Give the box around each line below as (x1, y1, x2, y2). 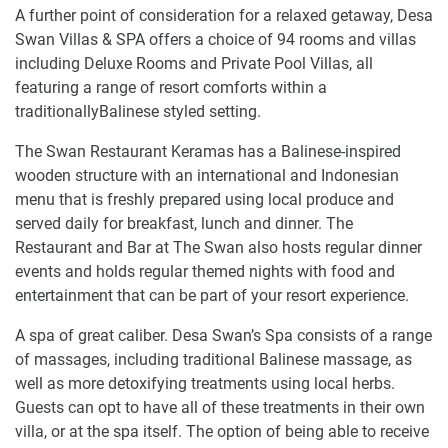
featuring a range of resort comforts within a (15, 78, 327, 97)
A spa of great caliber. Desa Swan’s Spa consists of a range (15, 326, 432, 345)
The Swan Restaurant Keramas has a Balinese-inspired (15, 142, 401, 161)
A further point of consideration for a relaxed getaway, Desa (15, 6, 433, 25)
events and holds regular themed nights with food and (15, 262, 395, 281)
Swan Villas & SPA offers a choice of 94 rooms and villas (15, 30, 416, 49)
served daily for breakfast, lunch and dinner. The (15, 214, 353, 233)
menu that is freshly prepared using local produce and (15, 190, 394, 209)
